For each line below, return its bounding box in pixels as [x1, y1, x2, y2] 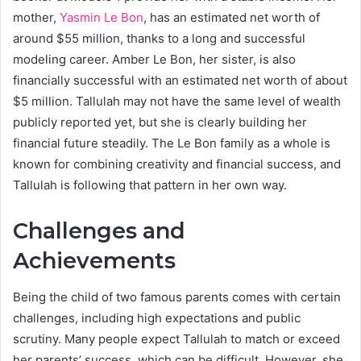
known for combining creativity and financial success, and [13, 156, 341, 172]
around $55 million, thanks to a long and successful [13, 31, 305, 47]
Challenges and [13, 218, 185, 245]
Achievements [13, 247, 176, 275]
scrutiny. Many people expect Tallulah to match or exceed [13, 330, 340, 346]
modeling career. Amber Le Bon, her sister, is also [13, 52, 296, 68]
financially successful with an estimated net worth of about [13, 73, 347, 89]
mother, [13, 10, 60, 26]
